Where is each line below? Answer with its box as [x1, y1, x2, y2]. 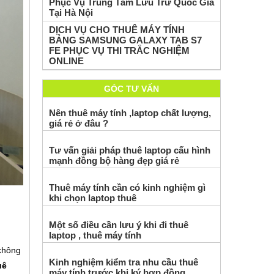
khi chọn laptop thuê [48, 193, 136, 203]
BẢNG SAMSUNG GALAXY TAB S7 [48, 35, 202, 45]
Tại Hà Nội [48, 7, 93, 18]
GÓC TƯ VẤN [103, 84, 159, 94]
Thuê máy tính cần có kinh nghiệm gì [48, 182, 206, 193]
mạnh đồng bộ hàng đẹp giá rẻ [48, 155, 179, 166]
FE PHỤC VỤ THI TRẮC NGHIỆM [48, 45, 190, 56]
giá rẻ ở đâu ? [48, 118, 108, 128]
